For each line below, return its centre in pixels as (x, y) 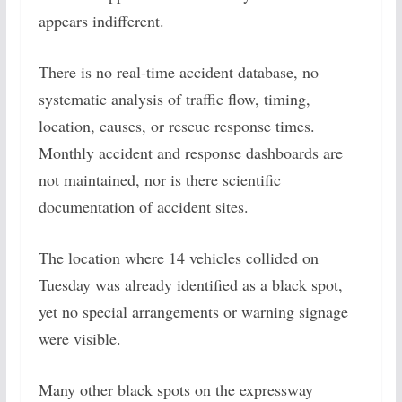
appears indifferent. (101, 21)
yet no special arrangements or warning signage (193, 311)
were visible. (79, 338)
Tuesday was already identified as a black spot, (190, 284)
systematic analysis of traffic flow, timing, (174, 99)
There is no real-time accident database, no (178, 72)
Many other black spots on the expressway (175, 389)
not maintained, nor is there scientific (159, 179)
